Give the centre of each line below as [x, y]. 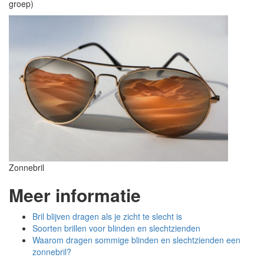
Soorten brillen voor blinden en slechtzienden [116, 228]
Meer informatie [75, 195]
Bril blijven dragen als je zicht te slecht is [107, 216]
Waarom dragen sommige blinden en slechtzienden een [136, 240]
